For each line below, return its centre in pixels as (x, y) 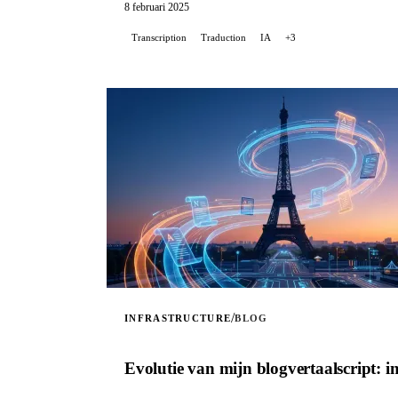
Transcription (159, 38)
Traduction (223, 38)
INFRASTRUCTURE (178, 318)
